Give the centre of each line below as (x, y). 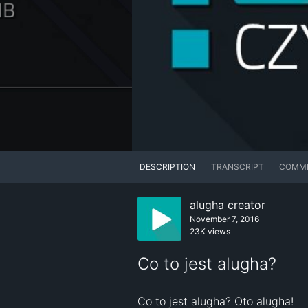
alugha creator (228, 205)
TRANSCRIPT (237, 167)
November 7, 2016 (224, 219)
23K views (210, 232)
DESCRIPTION (168, 167)
